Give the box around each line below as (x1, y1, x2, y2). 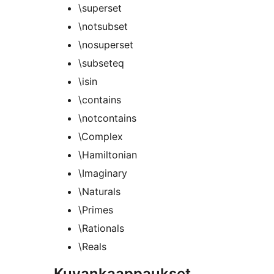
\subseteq (78, 57, 124, 70)
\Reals (78, 240, 106, 253)
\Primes (78, 204, 113, 217)
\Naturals (78, 185, 120, 198)
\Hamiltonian (78, 149, 137, 161)
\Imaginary (78, 167, 127, 180)
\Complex (78, 130, 123, 143)
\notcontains (78, 112, 136, 125)
